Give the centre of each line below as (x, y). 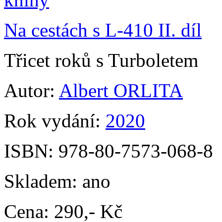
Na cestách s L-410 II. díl (103, 30)
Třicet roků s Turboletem (101, 60)
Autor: (31, 90)
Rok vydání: (55, 121)
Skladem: (43, 181)
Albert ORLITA (121, 90)
